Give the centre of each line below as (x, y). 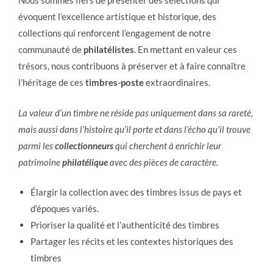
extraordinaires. (177, 82)
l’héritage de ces (52, 82)
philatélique (85, 162)
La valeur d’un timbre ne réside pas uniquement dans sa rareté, (136, 112)
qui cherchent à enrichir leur (167, 145)
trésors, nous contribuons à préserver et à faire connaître (132, 66)
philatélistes (109, 49)
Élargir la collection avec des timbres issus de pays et (136, 192)
